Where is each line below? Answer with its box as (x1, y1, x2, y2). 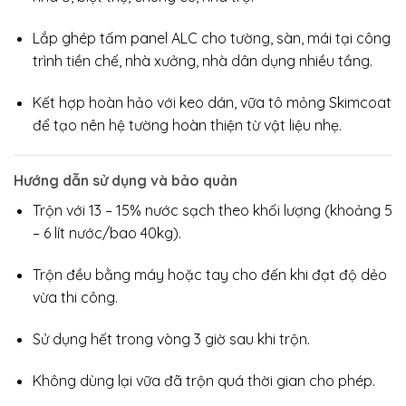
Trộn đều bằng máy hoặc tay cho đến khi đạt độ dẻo (32, 266, 387, 285)
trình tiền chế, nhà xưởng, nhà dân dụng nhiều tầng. (32, 51, 372, 70)
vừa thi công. (32, 288, 118, 307)
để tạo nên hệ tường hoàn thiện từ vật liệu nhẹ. (32, 115, 342, 134)
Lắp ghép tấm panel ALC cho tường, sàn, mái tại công (32, 28, 391, 47)
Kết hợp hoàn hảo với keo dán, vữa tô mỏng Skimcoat (32, 92, 391, 111)
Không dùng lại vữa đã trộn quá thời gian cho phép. (32, 371, 375, 390)
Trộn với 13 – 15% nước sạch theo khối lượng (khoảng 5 (32, 201, 392, 220)
